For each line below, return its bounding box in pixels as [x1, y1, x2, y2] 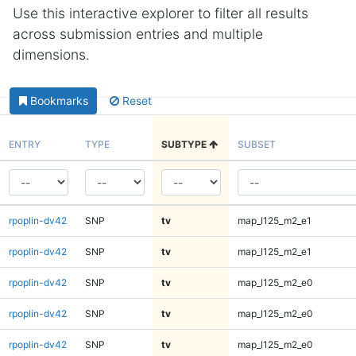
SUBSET [237, 137, 276, 150]
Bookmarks [29, 94, 88, 108]
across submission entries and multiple [13, 25, 263, 42]
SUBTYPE [161, 137, 209, 150]
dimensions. [13, 46, 90, 63]
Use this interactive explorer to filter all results [13, 5, 308, 21]
